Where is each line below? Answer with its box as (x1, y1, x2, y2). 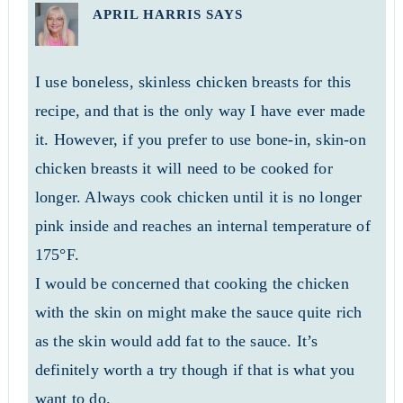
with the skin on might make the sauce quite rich (34, 303, 363, 322)
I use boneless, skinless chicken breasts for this (34, 73, 352, 92)
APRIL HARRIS (92, 7, 201, 22)
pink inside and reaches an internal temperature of (34, 217, 371, 236)
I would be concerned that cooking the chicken (34, 274, 349, 293)
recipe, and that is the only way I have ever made (34, 102, 366, 121)
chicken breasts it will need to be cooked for (34, 159, 333, 178)
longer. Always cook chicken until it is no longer (34, 188, 363, 207)
